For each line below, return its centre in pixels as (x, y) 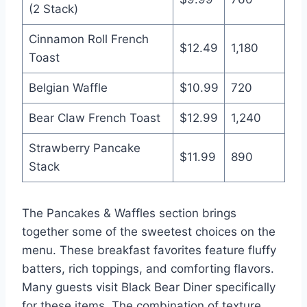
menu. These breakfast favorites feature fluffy (149, 250)
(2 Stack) (53, 9)
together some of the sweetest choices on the (149, 231)
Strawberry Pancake (84, 148)
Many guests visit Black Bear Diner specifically (149, 287)
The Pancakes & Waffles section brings (129, 213)
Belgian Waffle (68, 87)
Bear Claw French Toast (94, 118)
